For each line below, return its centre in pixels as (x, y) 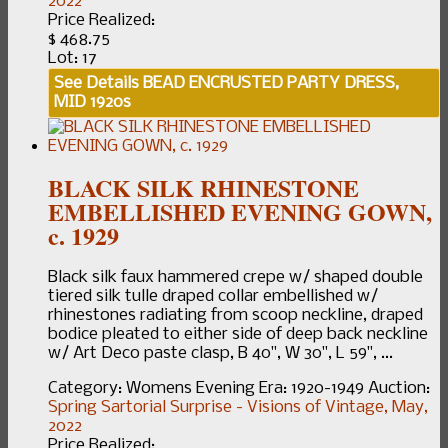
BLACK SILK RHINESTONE (203, 187)
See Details (96, 83)
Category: (87, 388)
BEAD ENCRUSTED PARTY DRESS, (269, 83)
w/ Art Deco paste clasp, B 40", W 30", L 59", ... (220, 353)
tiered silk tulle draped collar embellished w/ (213, 296)
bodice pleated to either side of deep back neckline (238, 334)
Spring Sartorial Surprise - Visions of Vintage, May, (238, 407)
